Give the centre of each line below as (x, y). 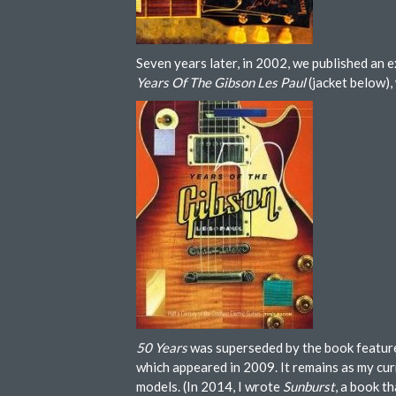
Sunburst (309, 386)
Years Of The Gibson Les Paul (221, 82)
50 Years (162, 347)
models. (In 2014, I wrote (209, 386)
